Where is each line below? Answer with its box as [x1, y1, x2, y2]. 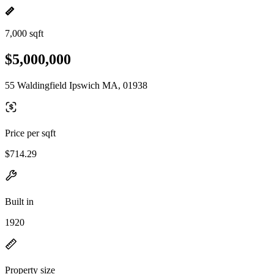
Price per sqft [5, 127, 56, 138]
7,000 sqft [5, 28, 43, 39]
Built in [5, 196, 34, 207]
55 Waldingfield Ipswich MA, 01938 [5, 80, 147, 91]
